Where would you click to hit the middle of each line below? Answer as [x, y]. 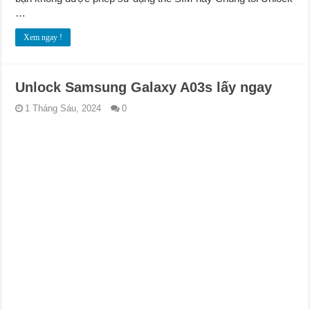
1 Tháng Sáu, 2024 [63, 109]
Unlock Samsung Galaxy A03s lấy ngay [144, 88]
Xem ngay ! [43, 38]
